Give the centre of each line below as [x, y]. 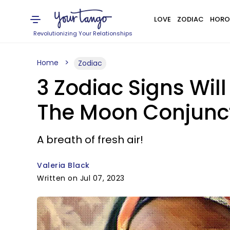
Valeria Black [63, 165]
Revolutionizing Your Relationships [83, 33]
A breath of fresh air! [90, 140]
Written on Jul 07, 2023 [81, 178]
